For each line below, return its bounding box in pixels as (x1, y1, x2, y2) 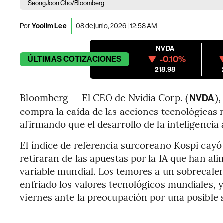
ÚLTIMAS (28, 54, 62, 64)
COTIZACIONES (63, 54, 122, 64)
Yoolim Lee (30, 21, 67, 30)
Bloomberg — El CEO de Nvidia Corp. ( (20, 91, 188, 104)
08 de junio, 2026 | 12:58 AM (75, 21, 157, 30)
